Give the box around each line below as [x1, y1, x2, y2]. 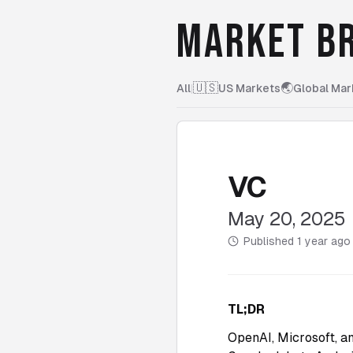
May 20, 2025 [228, 208, 346, 229]
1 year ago [297, 235, 351, 247]
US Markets [218, 82, 281, 95]
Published [243, 235, 297, 247]
